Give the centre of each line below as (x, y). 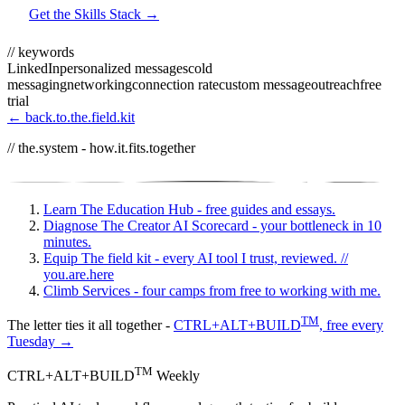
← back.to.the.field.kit (71, 117)
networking (99, 84)
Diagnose (71, 225)
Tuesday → (40, 342)
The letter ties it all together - (90, 325)
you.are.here (79, 274)
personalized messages (124, 68)
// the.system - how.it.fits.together (101, 147)
